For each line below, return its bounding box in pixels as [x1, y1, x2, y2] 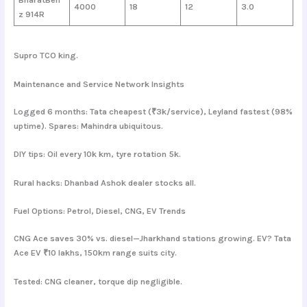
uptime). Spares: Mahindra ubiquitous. [13, 120, 163, 131]
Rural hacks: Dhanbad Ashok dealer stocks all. [13, 177, 196, 188]
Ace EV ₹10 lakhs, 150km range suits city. [13, 247, 177, 258]
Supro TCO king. [13, 50, 78, 61]
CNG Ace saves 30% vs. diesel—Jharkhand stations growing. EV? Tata [13, 233, 291, 244]
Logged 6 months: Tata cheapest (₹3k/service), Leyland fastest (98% [13, 106, 293, 116]
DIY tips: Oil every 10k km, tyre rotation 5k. [13, 149, 181, 160]
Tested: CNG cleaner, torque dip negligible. [13, 275, 182, 286]
